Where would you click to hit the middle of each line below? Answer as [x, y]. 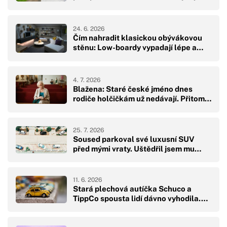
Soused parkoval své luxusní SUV [134, 139]
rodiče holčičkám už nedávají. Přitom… [142, 98]
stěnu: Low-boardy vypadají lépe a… [138, 47]
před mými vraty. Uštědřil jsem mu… [137, 149]
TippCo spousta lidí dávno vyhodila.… [140, 199]
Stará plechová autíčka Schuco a [132, 189]
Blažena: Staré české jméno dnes [133, 89]
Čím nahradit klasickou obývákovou [138, 37]
